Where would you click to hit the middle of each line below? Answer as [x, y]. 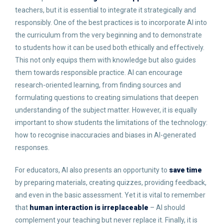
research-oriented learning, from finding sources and [98, 85]
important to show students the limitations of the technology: [111, 122]
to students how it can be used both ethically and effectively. [110, 47]
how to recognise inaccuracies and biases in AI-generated [105, 135]
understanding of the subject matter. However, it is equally [106, 110]
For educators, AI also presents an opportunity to [91, 170]
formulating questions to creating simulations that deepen [107, 97]
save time [185, 170]
